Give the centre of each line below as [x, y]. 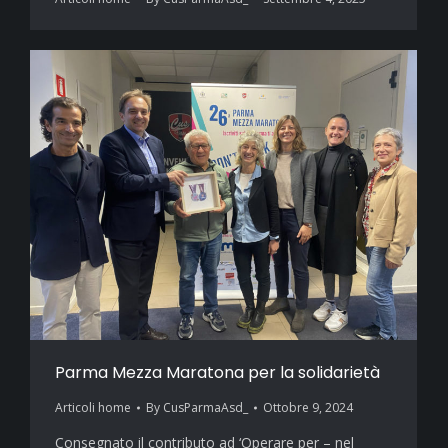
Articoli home [93, 408]
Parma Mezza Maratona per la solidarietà [217, 373]
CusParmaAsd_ [205, 408]
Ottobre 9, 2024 [308, 408]
